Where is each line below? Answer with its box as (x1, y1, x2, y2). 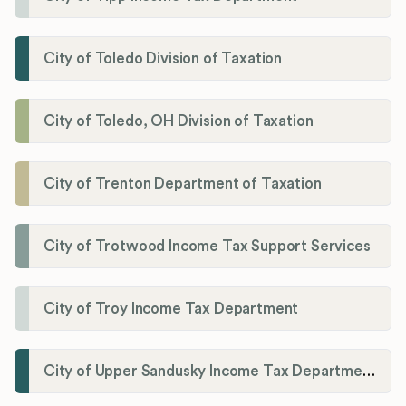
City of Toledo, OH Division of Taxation (43, 113, 314, 130)
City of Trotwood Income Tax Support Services (43, 238, 371, 255)
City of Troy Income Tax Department (43, 301, 299, 317)
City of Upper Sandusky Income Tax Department (362, 363, 375, 380)
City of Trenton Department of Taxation (43, 176, 322, 192)
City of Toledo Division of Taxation (43, 51, 283, 67)
